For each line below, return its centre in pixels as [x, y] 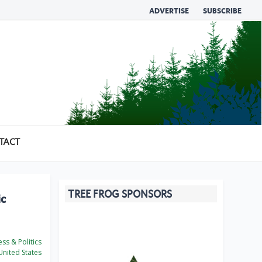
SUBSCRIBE [222, 11]
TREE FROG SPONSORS [120, 194]
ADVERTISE [169, 11]
